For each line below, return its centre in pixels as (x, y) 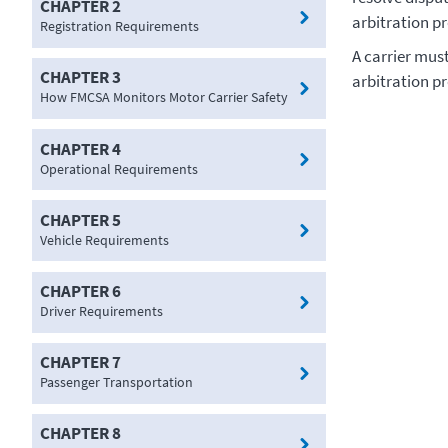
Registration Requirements (119, 26)
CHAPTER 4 (80, 148)
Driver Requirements (101, 311)
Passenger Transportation (116, 382)
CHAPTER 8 (80, 433)
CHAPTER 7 (80, 362)
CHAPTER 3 (80, 77)
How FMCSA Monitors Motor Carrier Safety (164, 97)
